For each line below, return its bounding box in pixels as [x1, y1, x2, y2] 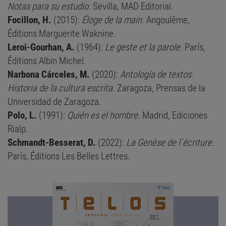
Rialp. [8, 123, 28, 135]
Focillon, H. [8, 14, 51, 26]
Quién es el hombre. [67, 109, 140, 122]
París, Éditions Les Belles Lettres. [8, 150, 130, 162]
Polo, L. [8, 109, 37, 122]
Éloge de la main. [82, 14, 144, 26]
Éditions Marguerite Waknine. [8, 28, 116, 40]
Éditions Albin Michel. [8, 55, 86, 67]
